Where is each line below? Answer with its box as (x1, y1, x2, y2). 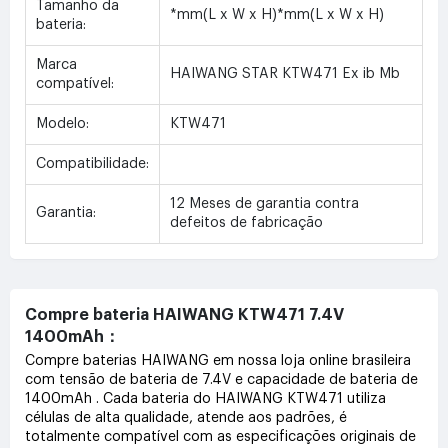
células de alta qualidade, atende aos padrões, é (25, 410, 347, 425)
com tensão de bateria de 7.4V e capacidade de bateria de (25, 372, 418, 387)
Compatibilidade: (36, 156, 149, 171)
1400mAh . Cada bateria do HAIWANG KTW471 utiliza (25, 391, 386, 406)
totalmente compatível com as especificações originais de (25, 429, 416, 444)
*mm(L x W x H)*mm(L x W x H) (170, 7, 384, 22)
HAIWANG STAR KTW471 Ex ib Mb (170, 66, 400, 81)
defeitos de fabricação (170, 215, 323, 230)
